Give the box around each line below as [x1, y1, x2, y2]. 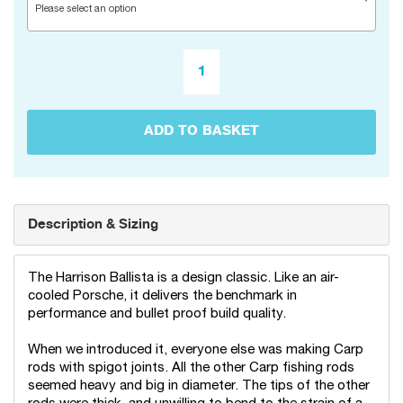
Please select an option [35, 4, 137, 14]
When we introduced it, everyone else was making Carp [28, 343, 363, 356]
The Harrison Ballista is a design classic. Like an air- [28, 271, 339, 284]
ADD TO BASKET [144, 124, 259, 139]
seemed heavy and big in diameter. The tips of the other [28, 379, 370, 392]
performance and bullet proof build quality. [28, 307, 286, 320]
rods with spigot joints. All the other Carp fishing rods [28, 361, 354, 374]
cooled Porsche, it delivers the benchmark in [28, 289, 297, 302]
